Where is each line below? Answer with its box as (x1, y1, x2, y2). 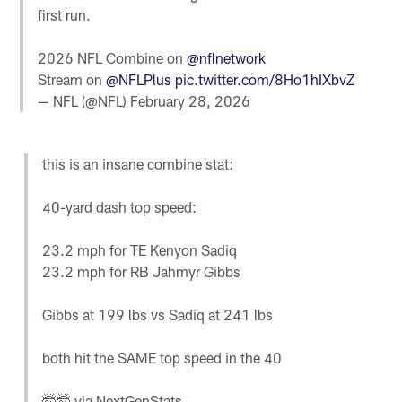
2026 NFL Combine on (38, 49, 188, 67)
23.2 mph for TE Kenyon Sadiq (42, 241, 237, 259)
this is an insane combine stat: (42, 155, 233, 173)
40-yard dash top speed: (42, 198, 197, 216)
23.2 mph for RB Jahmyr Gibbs (42, 263, 240, 281)
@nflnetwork (187, 49, 267, 67)
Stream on (38, 71, 107, 89)
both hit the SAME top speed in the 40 (42, 349, 282, 367)
